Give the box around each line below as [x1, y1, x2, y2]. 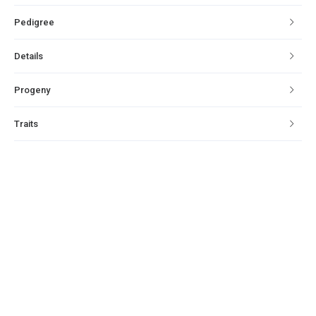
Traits [14, 118, 38, 129]
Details [14, 50, 43, 61]
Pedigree [14, 16, 54, 28]
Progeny [14, 84, 50, 95]
